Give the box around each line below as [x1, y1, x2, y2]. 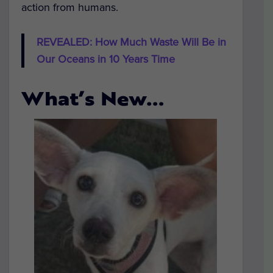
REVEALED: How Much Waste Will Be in [37, 35, 226, 49]
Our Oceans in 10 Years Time [37, 52, 175, 66]
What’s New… [21, 92, 165, 110]
